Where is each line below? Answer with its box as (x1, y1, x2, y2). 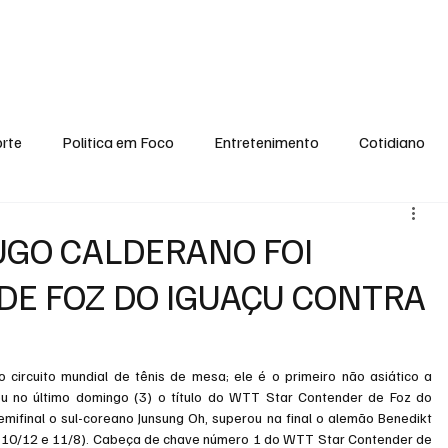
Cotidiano (359, 131, 426, 152)
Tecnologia (170, 211, 246, 232)
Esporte (125, 24, 174, 42)
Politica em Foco (62, 131, 175, 152)
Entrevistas (372, 24, 442, 42)
